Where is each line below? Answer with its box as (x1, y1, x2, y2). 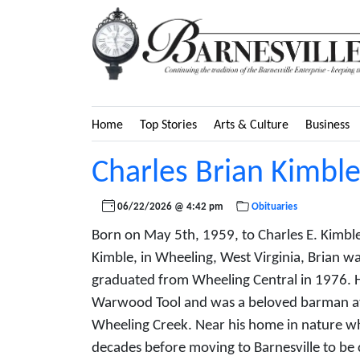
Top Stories (140, 118, 197, 132)
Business (305, 118, 350, 132)
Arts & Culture (214, 118, 288, 132)
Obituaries (252, 201, 298, 212)
